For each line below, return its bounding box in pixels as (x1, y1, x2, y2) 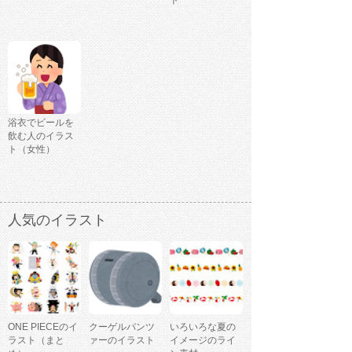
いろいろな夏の (170, 321, 236, 333)
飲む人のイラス (8, 130, 74, 142)
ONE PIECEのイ (8, 321, 78, 333)
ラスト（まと (8, 335, 64, 346)
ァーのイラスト (89, 335, 155, 346)
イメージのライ (170, 335, 236, 346)
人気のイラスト (8, 212, 107, 229)
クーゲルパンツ (89, 321, 155, 333)
